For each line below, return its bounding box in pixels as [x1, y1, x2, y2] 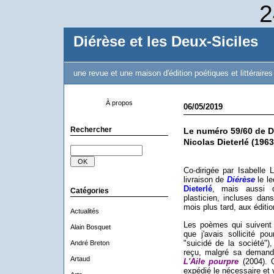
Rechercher [70, 125, 112, 134]
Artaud [70, 255, 90, 262]
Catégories [70, 187, 109, 195]
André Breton [70, 239, 109, 246]
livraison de [183, 175, 227, 184]
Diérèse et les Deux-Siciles [73, 34, 258, 50]
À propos [105, 99, 133, 106]
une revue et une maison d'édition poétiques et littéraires [73, 68, 273, 78]
